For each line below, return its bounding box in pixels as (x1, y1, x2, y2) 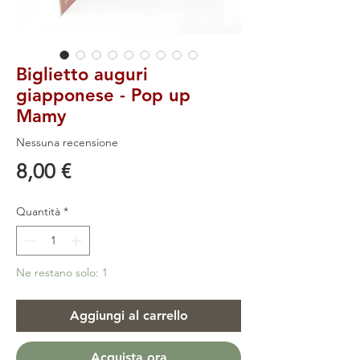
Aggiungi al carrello (69, 307, 188, 323)
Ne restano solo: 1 (16, 264, 108, 280)
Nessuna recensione (16, 135, 118, 150)
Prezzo (70, 157, 130, 183)
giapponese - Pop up (16, 84, 190, 106)
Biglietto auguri (16, 63, 148, 85)
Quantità (16, 203, 60, 219)
